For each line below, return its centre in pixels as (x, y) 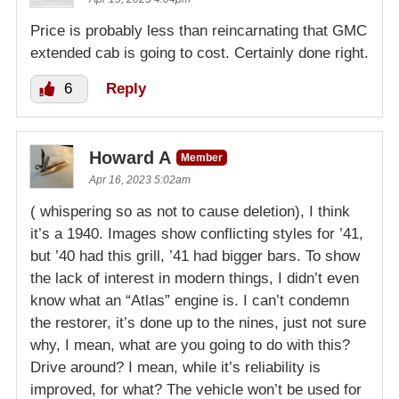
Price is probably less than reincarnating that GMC (199, 31)
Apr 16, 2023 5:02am (140, 180)
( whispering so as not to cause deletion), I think (190, 212)
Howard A (130, 158)
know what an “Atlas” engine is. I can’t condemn (190, 301)
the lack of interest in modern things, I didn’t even (195, 279)
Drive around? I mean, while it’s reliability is (175, 368)
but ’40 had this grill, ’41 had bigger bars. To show (195, 256)
